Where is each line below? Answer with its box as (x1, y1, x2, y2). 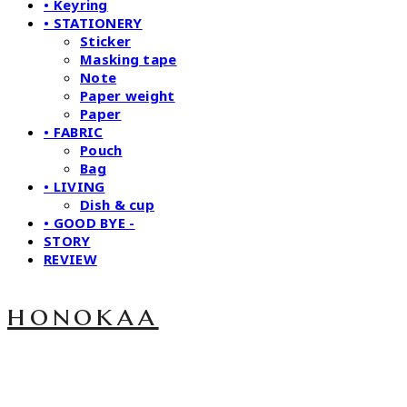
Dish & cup (80, 195, 154, 214)
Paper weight (80, 86, 175, 105)
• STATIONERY (44, 14, 143, 33)
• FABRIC (44, 123, 104, 142)
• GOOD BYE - (44, 213, 135, 233)
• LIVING (44, 177, 105, 196)
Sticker (80, 32, 132, 51)
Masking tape (80, 50, 177, 69)
